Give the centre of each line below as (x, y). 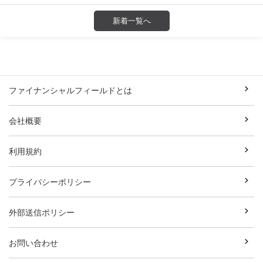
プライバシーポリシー (50, 181)
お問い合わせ (33, 242)
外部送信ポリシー (42, 212)
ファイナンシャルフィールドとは (70, 90)
